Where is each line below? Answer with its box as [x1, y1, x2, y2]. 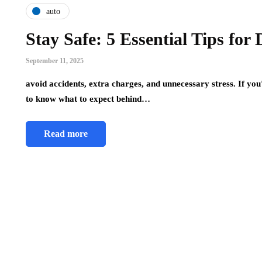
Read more [44, 129, 88, 139]
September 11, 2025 [26, 57, 84, 65]
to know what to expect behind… [26, 94, 150, 104]
